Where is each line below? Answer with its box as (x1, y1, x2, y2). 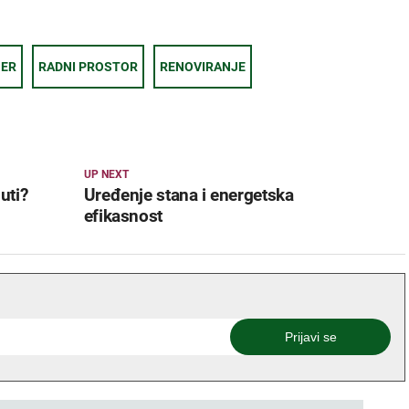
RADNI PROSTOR (38, 59, 138, 75)
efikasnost (83, 205, 163, 227)
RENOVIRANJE (160, 59, 246, 75)
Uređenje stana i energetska (83, 184, 294, 206)
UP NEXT (83, 168, 129, 182)
